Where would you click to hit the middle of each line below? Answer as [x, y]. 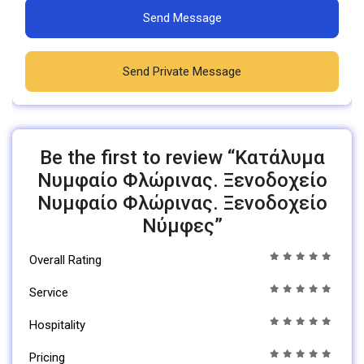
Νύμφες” [182, 225]
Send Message [182, 17]
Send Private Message [182, 71]
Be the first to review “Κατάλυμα [182, 157]
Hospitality [57, 325]
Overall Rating [65, 260]
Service [49, 292]
